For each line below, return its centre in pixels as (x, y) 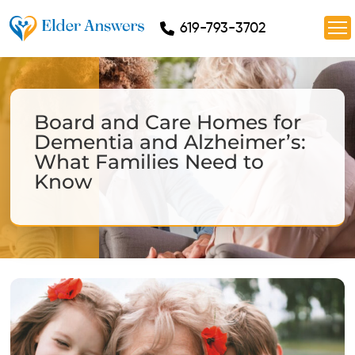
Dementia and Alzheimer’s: (170, 141)
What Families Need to (149, 161)
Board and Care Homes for (168, 122)
